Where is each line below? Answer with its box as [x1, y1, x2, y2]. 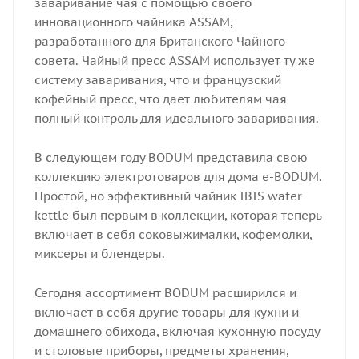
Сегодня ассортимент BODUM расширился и [34, 284, 296, 301]
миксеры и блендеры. [34, 245, 165, 261]
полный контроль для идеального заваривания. [34, 110, 319, 126]
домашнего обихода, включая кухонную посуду [34, 323, 320, 339]
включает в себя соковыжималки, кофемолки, [34, 226, 312, 242]
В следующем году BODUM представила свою [34, 149, 308, 165]
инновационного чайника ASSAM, [34, 14, 232, 30]
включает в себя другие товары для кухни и [34, 304, 299, 320]
